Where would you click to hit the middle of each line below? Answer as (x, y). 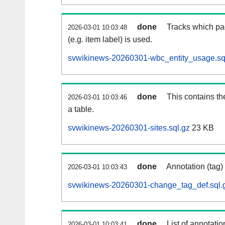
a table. (81, 109)
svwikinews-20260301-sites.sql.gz (129, 128)
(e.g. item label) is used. (110, 40)
